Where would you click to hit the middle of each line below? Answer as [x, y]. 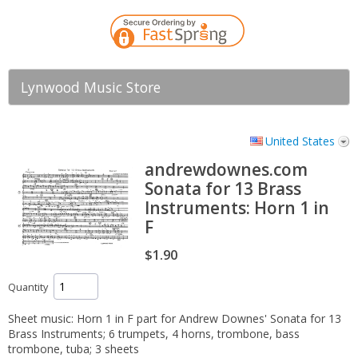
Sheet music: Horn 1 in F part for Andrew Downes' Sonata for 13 [175, 319]
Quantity [28, 288]
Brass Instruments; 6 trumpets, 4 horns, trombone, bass [154, 334]
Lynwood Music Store [91, 87]
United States [300, 141]
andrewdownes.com [226, 169]
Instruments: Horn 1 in [237, 208]
